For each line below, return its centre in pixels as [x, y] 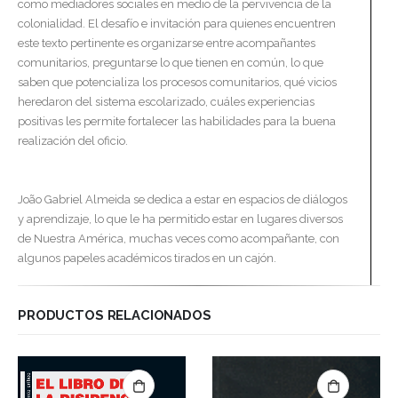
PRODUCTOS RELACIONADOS [115, 314]
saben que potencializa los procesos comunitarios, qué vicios [177, 83]
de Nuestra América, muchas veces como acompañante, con [179, 239]
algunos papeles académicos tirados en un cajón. [147, 259]
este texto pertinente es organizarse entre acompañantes [167, 44]
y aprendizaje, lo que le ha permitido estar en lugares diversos [180, 219]
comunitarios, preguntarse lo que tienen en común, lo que [171, 63]
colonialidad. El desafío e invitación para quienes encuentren [177, 24]
